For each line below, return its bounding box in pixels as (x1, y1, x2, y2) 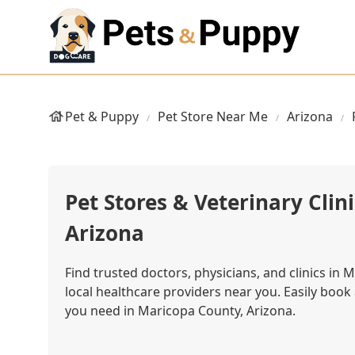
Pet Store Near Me (158, 108, 268, 125)
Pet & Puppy (65, 108, 139, 125)
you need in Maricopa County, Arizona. (65, 301, 296, 319)
